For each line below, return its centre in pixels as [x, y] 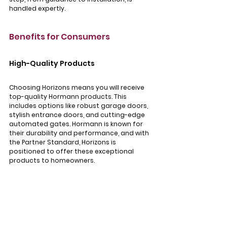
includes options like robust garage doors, [79, 106]
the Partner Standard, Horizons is [63, 142]
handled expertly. [37, 9]
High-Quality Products [52, 64]
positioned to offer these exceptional [72, 152]
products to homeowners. [52, 161]
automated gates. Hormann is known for [77, 124]
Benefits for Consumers [60, 37]
